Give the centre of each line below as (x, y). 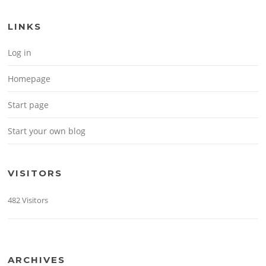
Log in (20, 52)
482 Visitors (28, 200)
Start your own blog (47, 131)
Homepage (29, 78)
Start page (28, 104)
